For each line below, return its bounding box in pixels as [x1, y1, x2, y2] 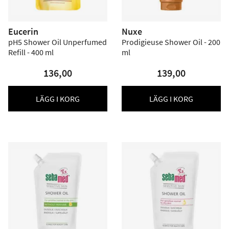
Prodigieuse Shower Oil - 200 [122, 37, 220, 47]
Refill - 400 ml [8, 47, 54, 57]
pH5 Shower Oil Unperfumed [8, 37, 107, 47]
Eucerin [8, 26, 38, 37]
